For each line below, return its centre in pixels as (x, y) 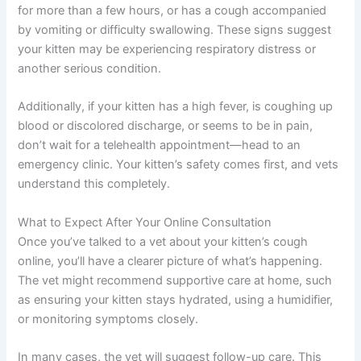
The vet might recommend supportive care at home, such (175, 280)
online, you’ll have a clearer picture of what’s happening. (170, 261)
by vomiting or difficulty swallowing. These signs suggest (175, 29)
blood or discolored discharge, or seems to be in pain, (166, 126)
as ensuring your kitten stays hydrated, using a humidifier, (176, 299)
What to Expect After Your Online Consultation (145, 222)
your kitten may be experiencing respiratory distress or (167, 49)
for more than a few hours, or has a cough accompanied (172, 10)
